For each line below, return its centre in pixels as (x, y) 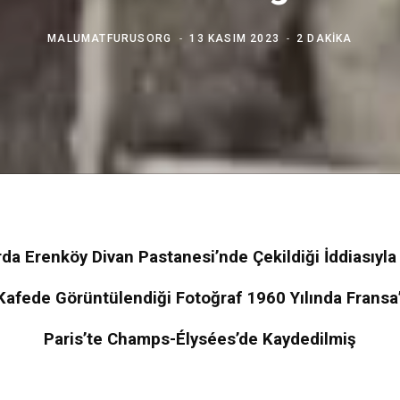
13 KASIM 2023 (235, 38)
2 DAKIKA (325, 38)
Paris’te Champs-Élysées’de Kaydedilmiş (200, 339)
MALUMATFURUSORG (110, 38)
